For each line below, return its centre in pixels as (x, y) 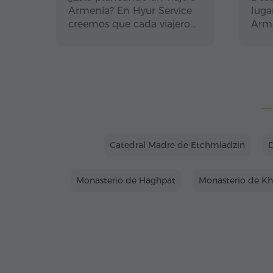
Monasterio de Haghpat (126, 180)
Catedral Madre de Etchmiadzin (177, 145)
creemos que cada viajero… (132, 24)
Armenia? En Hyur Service (130, 11)
